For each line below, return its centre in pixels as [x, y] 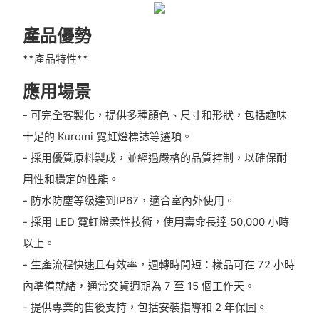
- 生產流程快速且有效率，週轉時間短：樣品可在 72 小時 [158, 264]
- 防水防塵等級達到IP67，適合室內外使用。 [129, 200]
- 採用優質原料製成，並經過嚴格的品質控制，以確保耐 [155, 157]
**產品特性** [55, 59]
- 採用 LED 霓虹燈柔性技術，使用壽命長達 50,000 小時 [156, 221]
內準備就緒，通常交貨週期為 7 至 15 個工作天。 [138, 286]
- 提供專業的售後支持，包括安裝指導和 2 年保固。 [145, 307]
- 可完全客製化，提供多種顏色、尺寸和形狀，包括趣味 [155, 115]
